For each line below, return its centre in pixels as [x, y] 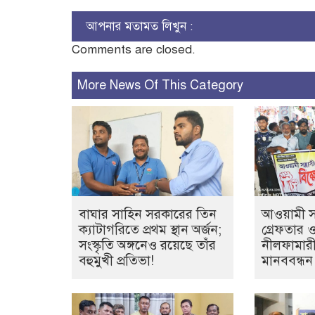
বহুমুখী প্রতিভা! [116, 261]
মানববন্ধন [287, 261]
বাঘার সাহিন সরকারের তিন [148, 214]
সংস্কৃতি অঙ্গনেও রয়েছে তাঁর [147, 245]
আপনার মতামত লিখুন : [139, 27]
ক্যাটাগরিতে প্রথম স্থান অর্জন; [150, 230]
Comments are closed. [134, 50]
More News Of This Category [160, 85]
